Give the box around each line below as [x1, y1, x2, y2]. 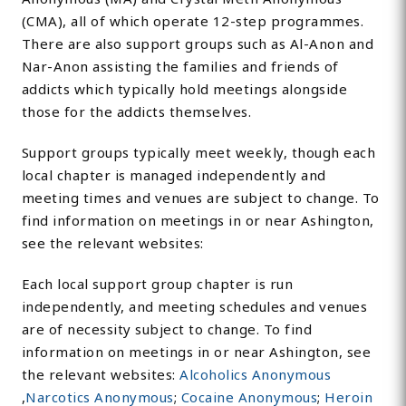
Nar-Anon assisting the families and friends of [21, 57, 339, 76]
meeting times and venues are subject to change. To [21, 188, 380, 208]
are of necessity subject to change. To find [21, 320, 313, 339]
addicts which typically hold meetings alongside [21, 80, 348, 99]
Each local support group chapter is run [21, 275, 294, 294]
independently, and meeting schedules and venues [21, 297, 368, 316]
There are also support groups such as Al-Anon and [21, 34, 374, 53]
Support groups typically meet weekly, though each [21, 143, 376, 162]
